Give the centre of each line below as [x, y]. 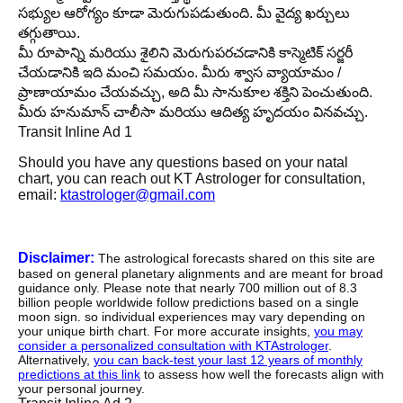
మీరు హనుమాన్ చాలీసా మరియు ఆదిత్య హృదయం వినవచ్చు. [193, 112]
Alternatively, [56, 360]
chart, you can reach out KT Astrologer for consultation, [192, 179]
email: [39, 195]
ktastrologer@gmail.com [138, 195]
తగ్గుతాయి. [49, 33]
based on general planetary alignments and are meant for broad [201, 274]
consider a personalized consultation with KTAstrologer [173, 346]
